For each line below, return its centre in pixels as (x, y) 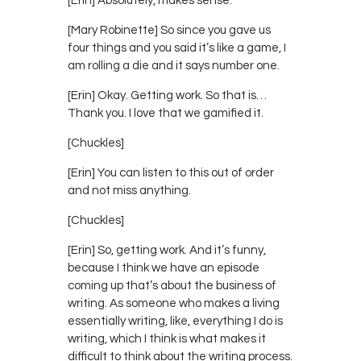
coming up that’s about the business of (172, 285)
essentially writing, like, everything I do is (175, 321)
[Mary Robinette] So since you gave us (169, 30)
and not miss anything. (129, 190)
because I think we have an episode (164, 268)
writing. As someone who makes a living (174, 303)
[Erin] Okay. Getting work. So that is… (167, 95)
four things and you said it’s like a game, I (177, 48)
